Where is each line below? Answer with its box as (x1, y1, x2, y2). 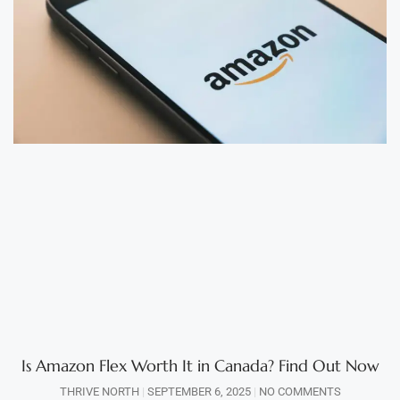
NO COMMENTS (255, 384, 341, 398)
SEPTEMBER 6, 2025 (144, 384, 254, 398)
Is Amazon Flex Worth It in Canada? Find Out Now (21, 354, 379, 376)
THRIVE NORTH (59, 384, 142, 398)
